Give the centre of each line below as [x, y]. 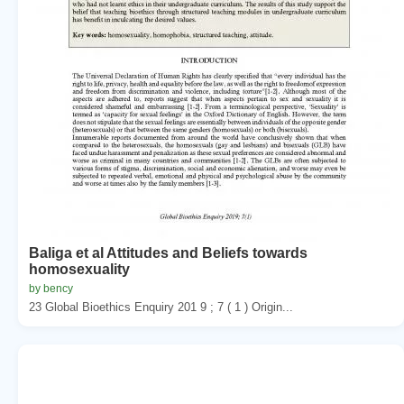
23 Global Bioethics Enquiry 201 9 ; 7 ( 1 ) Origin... [161, 307]
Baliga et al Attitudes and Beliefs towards [168, 252]
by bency [51, 288]
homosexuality [79, 269]
